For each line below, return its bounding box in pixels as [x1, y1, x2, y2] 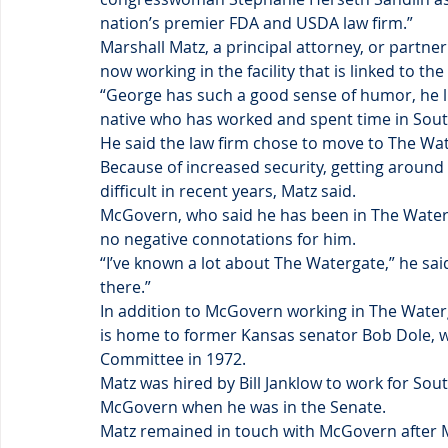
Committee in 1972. [100, 348, 246, 370]
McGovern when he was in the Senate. [100, 396, 386, 418]
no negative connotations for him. [100, 228, 356, 250]
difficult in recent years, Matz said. [100, 180, 356, 202]
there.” [100, 276, 151, 298]
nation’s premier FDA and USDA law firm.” [100, 12, 413, 34]
